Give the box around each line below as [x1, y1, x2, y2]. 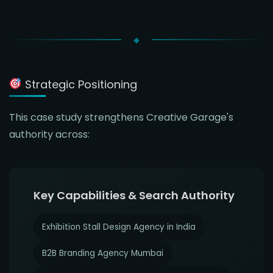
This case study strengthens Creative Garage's [9, 110, 233, 124]
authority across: [9, 127, 90, 141]
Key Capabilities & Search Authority [34, 187, 235, 203]
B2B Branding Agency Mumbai [42, 247, 163, 259]
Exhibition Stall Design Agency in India [42, 221, 196, 233]
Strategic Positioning [21, 76, 137, 92]
